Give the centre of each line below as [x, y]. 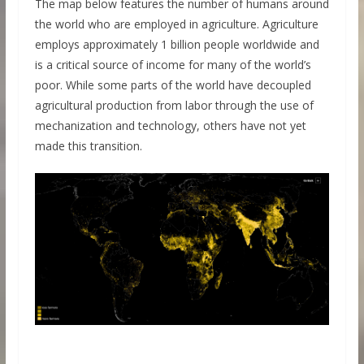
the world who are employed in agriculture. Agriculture [176, 24]
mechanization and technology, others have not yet [170, 125]
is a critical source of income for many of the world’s [173, 64]
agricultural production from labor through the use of [174, 105]
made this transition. [88, 145]
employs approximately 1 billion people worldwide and [177, 44]
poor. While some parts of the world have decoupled [173, 84]
